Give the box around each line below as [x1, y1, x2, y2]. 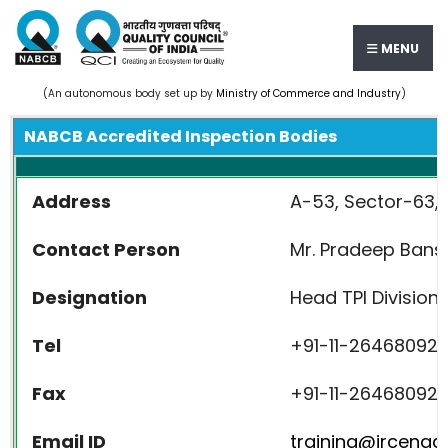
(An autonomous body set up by [42, 86, 216, 101]
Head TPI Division [290, 285, 439, 310]
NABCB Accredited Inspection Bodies [24, 125, 337, 148]
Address [32, 189, 111, 214]
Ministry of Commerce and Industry [215, 86, 401, 101]
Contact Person [32, 237, 180, 262]
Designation [32, 285, 147, 310]
